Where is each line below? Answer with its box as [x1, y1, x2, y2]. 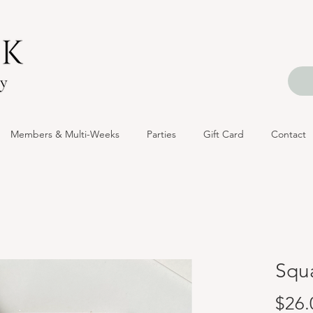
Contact [270, 128, 306, 140]
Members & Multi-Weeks [10, 128, 119, 140]
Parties [146, 128, 176, 140]
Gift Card [203, 128, 244, 140]
